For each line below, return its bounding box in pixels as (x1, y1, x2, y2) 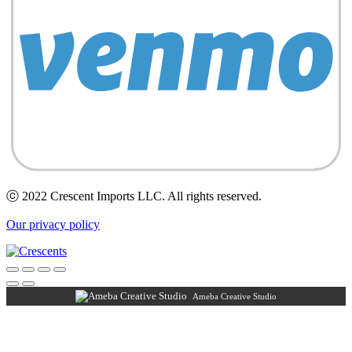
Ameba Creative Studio (192, 291, 277, 301)
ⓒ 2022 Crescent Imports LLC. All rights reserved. (6, 189, 262, 203)
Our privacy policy (6, 217, 100, 231)
